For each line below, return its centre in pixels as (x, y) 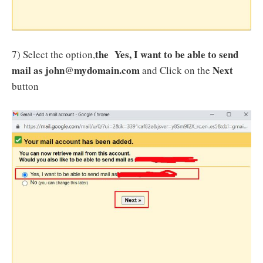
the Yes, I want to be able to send (167, 55)
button (25, 86)
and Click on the (177, 70)
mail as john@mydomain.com (77, 70)
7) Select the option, (53, 55)
